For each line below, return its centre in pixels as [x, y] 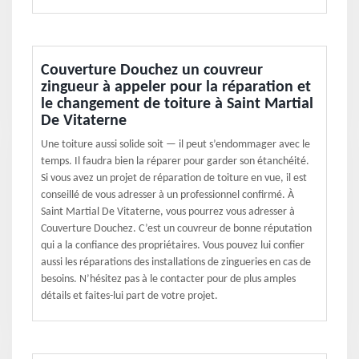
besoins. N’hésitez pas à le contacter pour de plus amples [168, 279]
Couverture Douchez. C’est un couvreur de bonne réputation [176, 229]
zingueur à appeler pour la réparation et [176, 87]
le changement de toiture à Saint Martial [177, 104]
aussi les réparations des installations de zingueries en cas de [176, 262]
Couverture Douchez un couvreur [152, 71]
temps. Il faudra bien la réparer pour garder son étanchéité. [175, 161]
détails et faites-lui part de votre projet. [129, 296]
